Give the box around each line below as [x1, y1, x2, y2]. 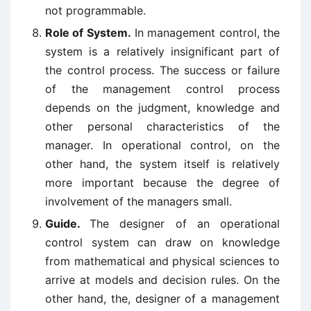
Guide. [45, 217, 90, 230]
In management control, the [131, 26, 280, 40]
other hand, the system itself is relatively [45, 157, 280, 171]
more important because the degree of [45, 176, 280, 190]
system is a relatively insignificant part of [45, 44, 280, 58]
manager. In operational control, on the [45, 138, 280, 152]
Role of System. [45, 26, 131, 40]
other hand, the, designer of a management [45, 292, 280, 305]
